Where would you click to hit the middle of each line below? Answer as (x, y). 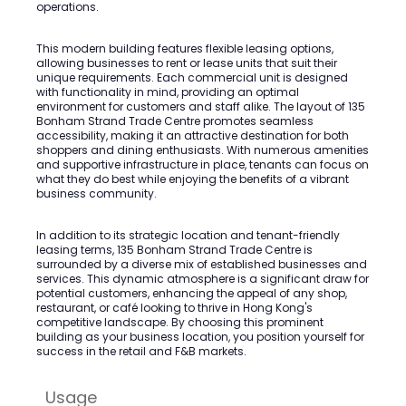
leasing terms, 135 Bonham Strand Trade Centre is (174, 250)
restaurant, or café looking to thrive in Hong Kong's (174, 308)
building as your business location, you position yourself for (200, 337)
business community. (97, 193)
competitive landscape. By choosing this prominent (180, 322)
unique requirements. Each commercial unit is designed (192, 77)
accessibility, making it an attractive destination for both (193, 135)
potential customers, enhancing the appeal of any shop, (192, 293)
